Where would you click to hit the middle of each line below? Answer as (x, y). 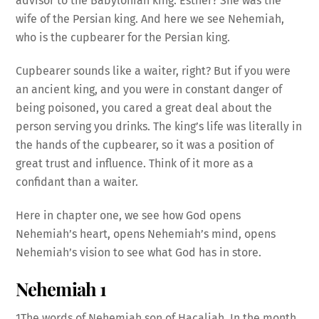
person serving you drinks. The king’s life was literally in (159, 127)
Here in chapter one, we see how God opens (129, 215)
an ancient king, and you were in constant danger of (149, 90)
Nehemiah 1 (61, 288)
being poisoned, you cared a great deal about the (144, 108)
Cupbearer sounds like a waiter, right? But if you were (153, 71)
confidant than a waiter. (77, 182)
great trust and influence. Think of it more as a (135, 164)
